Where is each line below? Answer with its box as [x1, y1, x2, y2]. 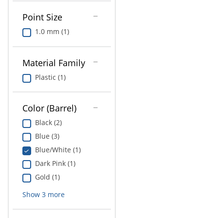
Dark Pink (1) [35, 159, 75, 168]
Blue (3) [35, 131, 59, 141]
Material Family [22, 56, 85, 69]
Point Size [22, 11, 62, 23]
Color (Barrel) [22, 102, 76, 114]
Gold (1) [35, 172, 60, 182]
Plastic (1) [35, 72, 66, 82]
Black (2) [35, 118, 62, 127]
